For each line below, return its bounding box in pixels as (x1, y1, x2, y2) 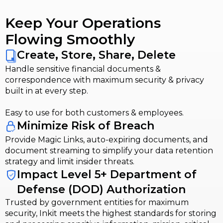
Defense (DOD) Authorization (17, 182, 186, 196)
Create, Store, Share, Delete (17, 48, 176, 62)
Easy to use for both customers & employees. (5, 108, 184, 117)
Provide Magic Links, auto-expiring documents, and (5, 134, 208, 144)
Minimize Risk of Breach (17, 118, 154, 132)
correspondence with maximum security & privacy (5, 75, 204, 85)
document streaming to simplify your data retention (5, 145, 213, 155)
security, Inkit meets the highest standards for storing (5, 208, 217, 218)
